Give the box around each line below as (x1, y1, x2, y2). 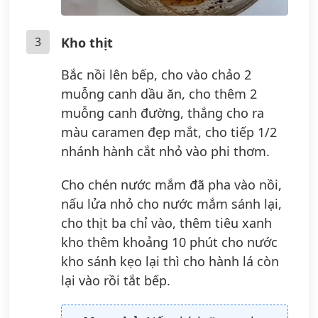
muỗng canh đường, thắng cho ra (61, 104, 264, 121)
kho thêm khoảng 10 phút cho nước (61, 233, 278, 251)
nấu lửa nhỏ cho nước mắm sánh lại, (61, 194, 282, 212)
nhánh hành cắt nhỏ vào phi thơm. (61, 142, 270, 160)
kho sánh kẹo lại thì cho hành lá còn (61, 252, 279, 270)
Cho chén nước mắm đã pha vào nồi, (61, 175, 282, 193)
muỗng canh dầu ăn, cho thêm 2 (61, 84, 257, 102)
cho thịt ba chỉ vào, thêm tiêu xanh (61, 214, 272, 231)
